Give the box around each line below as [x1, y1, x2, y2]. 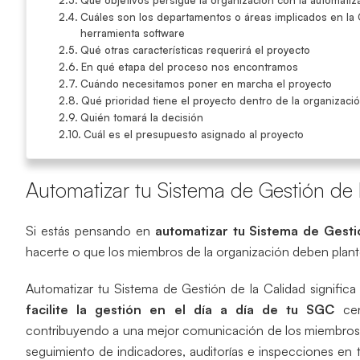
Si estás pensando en [26, 222, 155, 239]
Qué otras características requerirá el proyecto [80, 43, 310, 56]
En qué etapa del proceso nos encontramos [80, 59, 298, 73]
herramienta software [80, 26, 185, 39]
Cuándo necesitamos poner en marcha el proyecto [80, 76, 332, 90]
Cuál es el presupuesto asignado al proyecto [83, 127, 304, 141]
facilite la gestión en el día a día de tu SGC [26, 301, 335, 317]
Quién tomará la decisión [80, 110, 203, 124]
